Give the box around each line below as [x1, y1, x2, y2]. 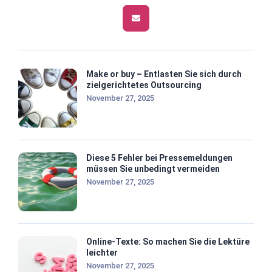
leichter [86, 247, 118, 257]
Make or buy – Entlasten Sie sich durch [86, 69, 242, 79]
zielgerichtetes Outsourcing [86, 80, 202, 90]
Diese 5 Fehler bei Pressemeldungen [86, 152, 233, 163]
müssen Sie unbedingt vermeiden [86, 163, 220, 174]
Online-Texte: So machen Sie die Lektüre [86, 236, 250, 246]
